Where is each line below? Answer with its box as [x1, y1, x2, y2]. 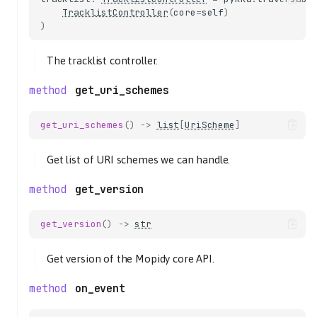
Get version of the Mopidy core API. [47, 252, 214, 265]
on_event [74, 281, 125, 296]
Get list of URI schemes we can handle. [47, 153, 231, 166]
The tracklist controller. [47, 54, 158, 67]
